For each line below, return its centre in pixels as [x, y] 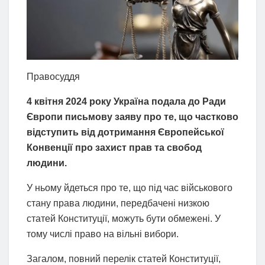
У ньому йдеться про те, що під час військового [130, 188]
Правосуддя [53, 77]
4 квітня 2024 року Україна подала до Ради [126, 102]
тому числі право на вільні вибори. [103, 234]
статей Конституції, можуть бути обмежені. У [124, 219]
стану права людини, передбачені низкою [118, 203]
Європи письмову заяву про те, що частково [132, 117]
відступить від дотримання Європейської [125, 132]
